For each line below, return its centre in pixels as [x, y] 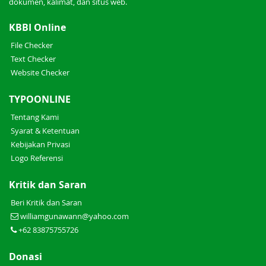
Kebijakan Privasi [40, 144]
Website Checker [40, 72]
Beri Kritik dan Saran [46, 202]
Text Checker [33, 59]
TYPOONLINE [40, 99]
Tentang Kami [35, 117]
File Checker [32, 45]
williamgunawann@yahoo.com [75, 216]
